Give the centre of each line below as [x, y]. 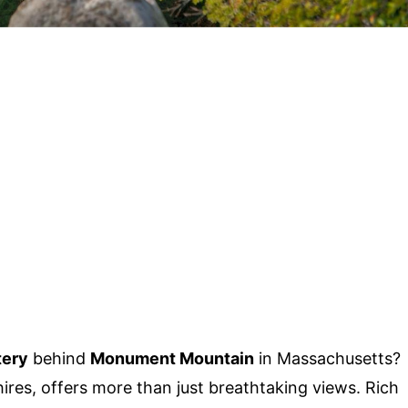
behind [59, 358]
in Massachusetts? [327, 358]
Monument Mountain [172, 358]
